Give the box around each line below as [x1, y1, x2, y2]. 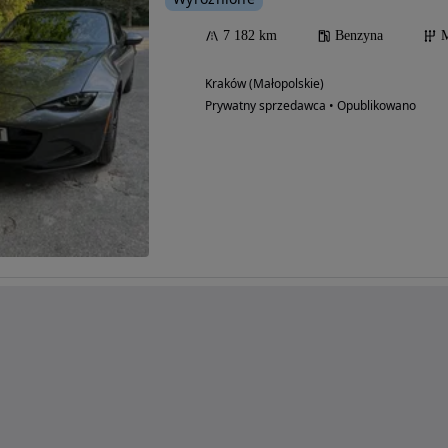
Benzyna [335, 27, 383, 43]
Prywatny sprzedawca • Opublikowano [205, 96, 416, 114]
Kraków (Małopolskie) [205, 74, 324, 92]
